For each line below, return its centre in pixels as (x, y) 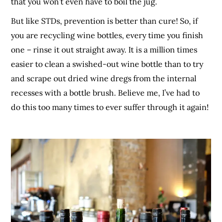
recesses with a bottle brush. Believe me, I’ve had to (106, 92)
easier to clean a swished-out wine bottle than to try (107, 64)
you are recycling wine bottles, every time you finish (107, 35)
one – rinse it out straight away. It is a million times (104, 49)
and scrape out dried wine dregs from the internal (104, 78)
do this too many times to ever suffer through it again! (110, 107)
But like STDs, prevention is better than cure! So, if (105, 21)
